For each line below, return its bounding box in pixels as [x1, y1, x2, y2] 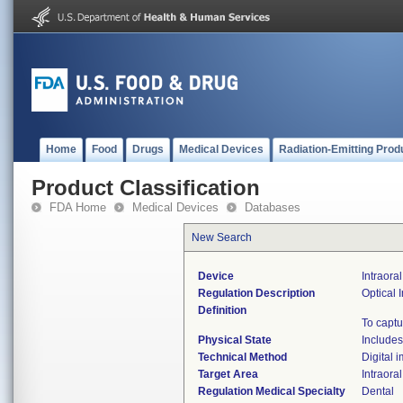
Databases [245, 201, 300, 214]
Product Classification [31, 175, 260, 200]
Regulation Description [198, 287, 315, 300]
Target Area [198, 368, 258, 381]
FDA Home [49, 201, 106, 214]
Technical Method [198, 351, 287, 363]
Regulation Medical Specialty [198, 385, 345, 398]
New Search [192, 231, 252, 244]
